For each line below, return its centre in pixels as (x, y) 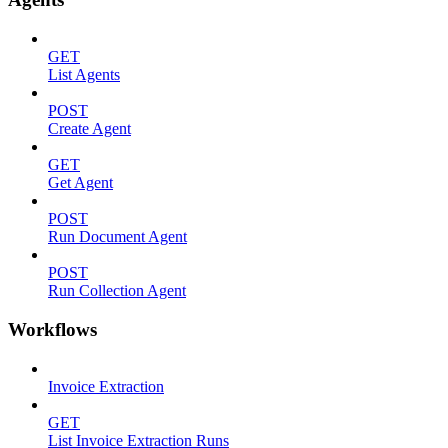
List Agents (84, 75)
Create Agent (89, 129)
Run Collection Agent (117, 291)
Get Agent (80, 183)
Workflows (52, 329)
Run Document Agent (117, 237)
